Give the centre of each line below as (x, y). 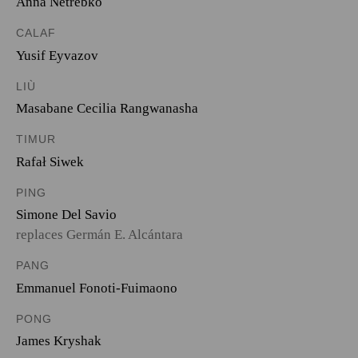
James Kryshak (59, 341)
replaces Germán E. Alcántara (99, 235)
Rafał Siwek (50, 161)
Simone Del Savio (66, 215)
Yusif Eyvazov (57, 55)
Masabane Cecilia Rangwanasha (107, 108)
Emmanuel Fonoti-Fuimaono (97, 288)
